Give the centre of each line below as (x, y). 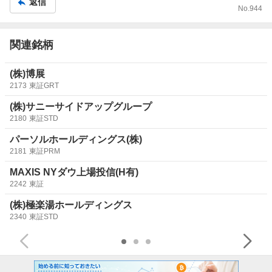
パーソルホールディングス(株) (76, 139)
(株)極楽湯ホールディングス (71, 205)
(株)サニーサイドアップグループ (81, 106)
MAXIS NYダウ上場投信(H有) (74, 172)
